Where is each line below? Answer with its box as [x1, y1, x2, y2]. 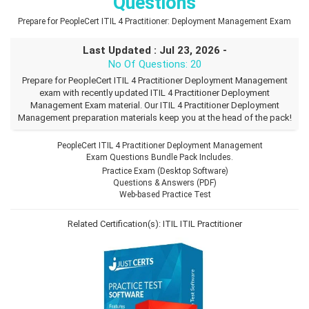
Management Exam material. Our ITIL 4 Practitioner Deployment [30, 99, 279, 110]
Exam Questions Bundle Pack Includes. [86, 152, 233, 162]
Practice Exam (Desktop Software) [101, 166, 228, 176]
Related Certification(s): [67, 218, 163, 229]
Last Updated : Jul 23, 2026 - [82, 43, 227, 57]
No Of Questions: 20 [108, 57, 201, 70]
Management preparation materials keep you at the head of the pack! [17, 112, 292, 123]
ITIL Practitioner [179, 218, 242, 229]
